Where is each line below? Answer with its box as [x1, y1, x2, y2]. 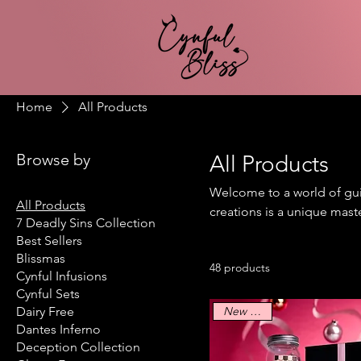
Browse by [16, 150, 90, 170]
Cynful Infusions [16, 268, 107, 284]
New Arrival [249, 304, 261, 319]
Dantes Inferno [16, 322, 101, 338]
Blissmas [16, 251, 65, 267]
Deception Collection [16, 339, 140, 355]
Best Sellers [16, 233, 82, 249]
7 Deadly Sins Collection [16, 215, 156, 231]
